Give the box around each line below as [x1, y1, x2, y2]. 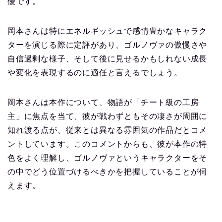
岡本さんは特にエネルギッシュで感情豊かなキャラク [7, 27, 208, 36]
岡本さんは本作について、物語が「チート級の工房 [7, 98, 199, 107]
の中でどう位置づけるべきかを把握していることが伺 [7, 167, 208, 176]
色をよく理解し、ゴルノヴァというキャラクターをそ [7, 154, 208, 163]
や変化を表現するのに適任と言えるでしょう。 [7, 68, 182, 77]
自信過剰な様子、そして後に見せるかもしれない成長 [7, 55, 208, 63]
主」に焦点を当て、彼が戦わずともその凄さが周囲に [7, 112, 208, 121]
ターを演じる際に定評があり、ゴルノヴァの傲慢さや [7, 41, 208, 50]
